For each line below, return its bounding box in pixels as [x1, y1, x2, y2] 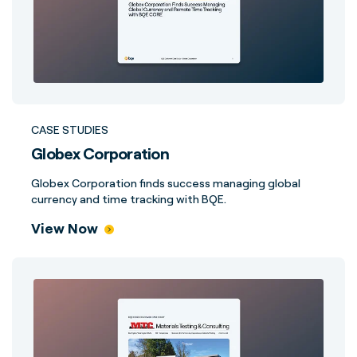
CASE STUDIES [31, 123, 108, 136]
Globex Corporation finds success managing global [31, 176, 300, 190]
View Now [31, 219, 98, 237]
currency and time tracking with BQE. [31, 192, 226, 206]
